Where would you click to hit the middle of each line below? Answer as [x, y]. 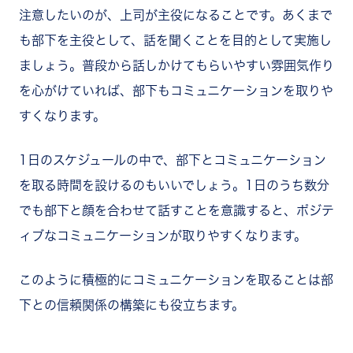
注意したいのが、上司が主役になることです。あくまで [176, 15]
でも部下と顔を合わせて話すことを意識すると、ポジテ [176, 211]
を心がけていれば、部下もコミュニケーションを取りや [176, 91]
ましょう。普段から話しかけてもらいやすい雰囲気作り [176, 66]
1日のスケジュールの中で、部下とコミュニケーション [173, 160]
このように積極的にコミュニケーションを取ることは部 [176, 280]
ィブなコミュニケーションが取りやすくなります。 [163, 236]
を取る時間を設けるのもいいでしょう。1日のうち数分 [174, 186]
